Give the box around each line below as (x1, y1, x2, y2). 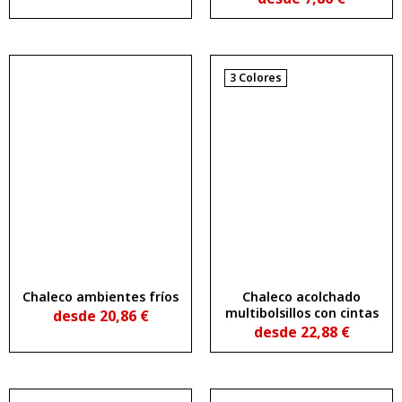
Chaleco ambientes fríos (22, 287, 179, 305)
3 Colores (230, 70, 282, 86)
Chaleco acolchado (242, 287, 361, 305)
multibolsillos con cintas (224, 303, 379, 321)
